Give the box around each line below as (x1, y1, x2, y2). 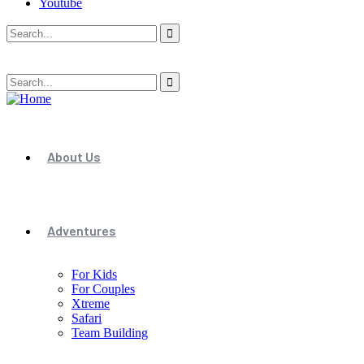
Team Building (71, 326, 148, 340)
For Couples (71, 282, 135, 296)
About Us (47, 149, 101, 164)
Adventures (47, 223, 116, 238)
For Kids (71, 267, 117, 281)
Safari (71, 311, 102, 325)
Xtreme (71, 297, 110, 310)
